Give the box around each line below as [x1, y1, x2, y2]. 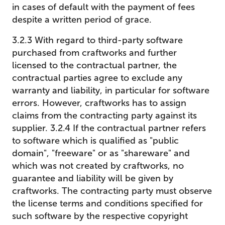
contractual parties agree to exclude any [12, 72, 182, 83]
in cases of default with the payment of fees [12, 2, 195, 13]
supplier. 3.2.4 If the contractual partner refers [12, 123, 206, 134]
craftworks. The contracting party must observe [12, 185, 212, 196]
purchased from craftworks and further [12, 47, 177, 58]
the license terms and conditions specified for [12, 198, 203, 209]
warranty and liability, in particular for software [12, 85, 209, 96]
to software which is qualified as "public [12, 135, 179, 146]
